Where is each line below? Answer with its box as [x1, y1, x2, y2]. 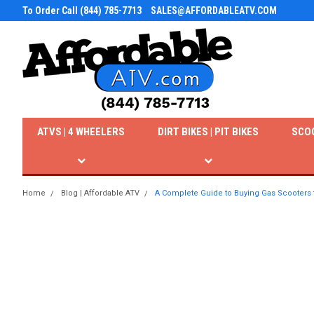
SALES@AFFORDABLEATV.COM [151, 5, 277, 16]
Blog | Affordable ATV [61, 189, 139, 198]
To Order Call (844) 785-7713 [22, 5, 142, 16]
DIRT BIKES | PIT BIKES [158, 125, 259, 138]
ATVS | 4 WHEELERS [37, 125, 125, 138]
